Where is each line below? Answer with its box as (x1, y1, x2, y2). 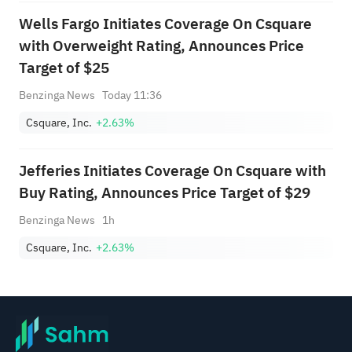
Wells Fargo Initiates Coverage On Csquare (18, 12, 312, 35)
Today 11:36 (102, 86, 163, 104)
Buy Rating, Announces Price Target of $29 (18, 181, 310, 204)
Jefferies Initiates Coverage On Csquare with (18, 159, 326, 182)
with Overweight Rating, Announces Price (18, 34, 304, 57)
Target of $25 (18, 56, 109, 79)
